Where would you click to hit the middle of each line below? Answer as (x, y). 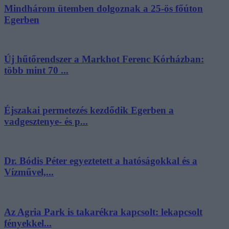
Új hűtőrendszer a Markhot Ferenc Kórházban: (104, 59)
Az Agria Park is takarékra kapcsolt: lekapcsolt (103, 212)
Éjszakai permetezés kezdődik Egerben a (89, 110)
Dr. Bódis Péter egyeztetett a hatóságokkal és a (101, 161)
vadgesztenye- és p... (46, 121)
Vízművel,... (29, 172)
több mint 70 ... (36, 71)
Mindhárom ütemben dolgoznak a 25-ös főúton (104, 9)
